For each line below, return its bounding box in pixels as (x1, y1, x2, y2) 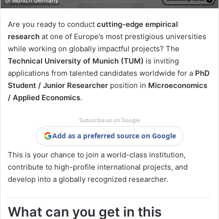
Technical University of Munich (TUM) (8, 56, 144, 66)
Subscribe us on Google (79, 117, 140, 124)
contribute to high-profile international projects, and (8, 162, 188, 172)
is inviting (144, 56, 179, 66)
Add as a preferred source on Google (52, 131, 176, 141)
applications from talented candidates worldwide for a (8, 68, 195, 78)
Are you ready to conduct (8, 20, 97, 29)
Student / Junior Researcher (8, 81, 108, 90)
